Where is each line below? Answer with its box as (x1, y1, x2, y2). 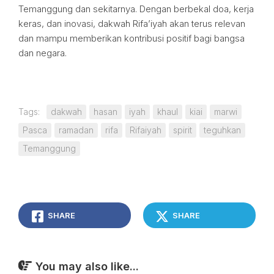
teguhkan (204, 125, 241, 135)
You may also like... (35, 260, 139, 273)
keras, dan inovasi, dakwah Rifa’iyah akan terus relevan (18, 18, 245, 29)
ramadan (59, 125, 94, 135)
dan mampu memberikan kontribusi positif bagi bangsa (18, 32, 245, 44)
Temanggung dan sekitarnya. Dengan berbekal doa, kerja (18, 3, 254, 15)
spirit (173, 125, 192, 135)
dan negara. (18, 47, 67, 59)
